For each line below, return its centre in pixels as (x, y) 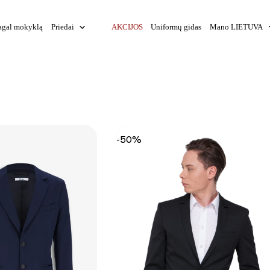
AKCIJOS (127, 27)
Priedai (62, 27)
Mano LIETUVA (237, 27)
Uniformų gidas (176, 27)
